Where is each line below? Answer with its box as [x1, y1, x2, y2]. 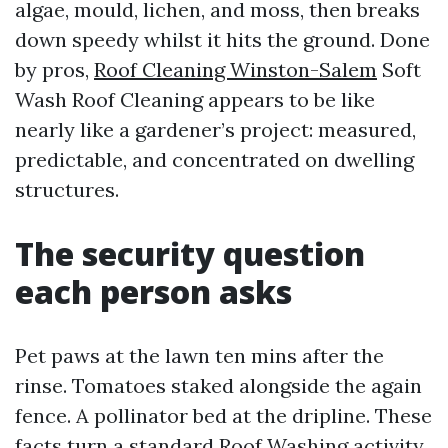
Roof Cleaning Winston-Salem [94, 56, 377, 82]
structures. [15, 176, 119, 202]
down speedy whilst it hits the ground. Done [15, 26, 430, 52]
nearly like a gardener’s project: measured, [15, 116, 416, 142]
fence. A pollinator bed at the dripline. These [15, 402, 432, 428]
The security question [15, 231, 365, 275]
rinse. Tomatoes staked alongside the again [15, 372, 422, 398]
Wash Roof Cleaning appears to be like [15, 86, 375, 112]
